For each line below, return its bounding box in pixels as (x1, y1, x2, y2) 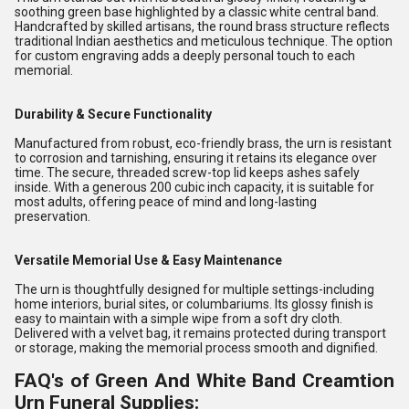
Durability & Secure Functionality (15, 107, 212, 121)
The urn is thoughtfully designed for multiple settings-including (15, 282, 374, 297)
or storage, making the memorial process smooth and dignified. (15, 341, 378, 355)
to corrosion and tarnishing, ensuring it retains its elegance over (15, 151, 377, 165)
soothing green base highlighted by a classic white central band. (15, 5, 379, 19)
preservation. (15, 209, 90, 224)
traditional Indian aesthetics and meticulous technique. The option (15, 34, 393, 48)
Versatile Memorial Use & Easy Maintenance (15, 253, 282, 267)
